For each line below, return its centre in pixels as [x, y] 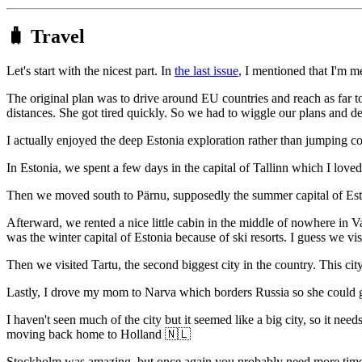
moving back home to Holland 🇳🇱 [99, 334]
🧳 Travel [46, 36]
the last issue [206, 70]
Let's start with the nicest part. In [90, 70]
